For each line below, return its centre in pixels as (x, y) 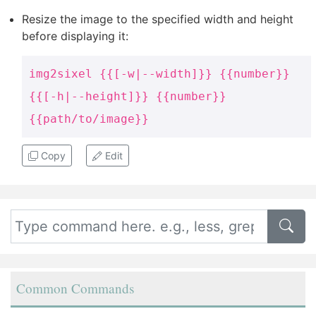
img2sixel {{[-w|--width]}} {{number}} (159, 73)
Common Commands (75, 288)
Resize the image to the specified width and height (158, 19)
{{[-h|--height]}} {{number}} (128, 96)
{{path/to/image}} (89, 119)
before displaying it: (75, 36)
